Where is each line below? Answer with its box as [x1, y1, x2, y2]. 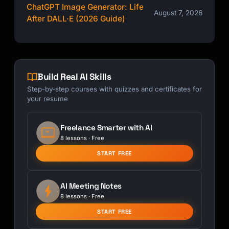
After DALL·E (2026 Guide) [27, 13, 125, 24]
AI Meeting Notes [60, 180, 122, 191]
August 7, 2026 [154, 8, 202, 17]
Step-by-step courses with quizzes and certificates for [27, 84, 202, 93]
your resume [27, 94, 68, 103]
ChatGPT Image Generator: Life [27, 2, 144, 12]
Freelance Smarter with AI [60, 122, 152, 132]
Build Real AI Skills [37, 71, 111, 83]
